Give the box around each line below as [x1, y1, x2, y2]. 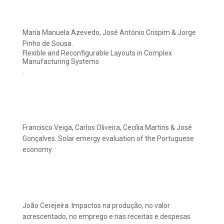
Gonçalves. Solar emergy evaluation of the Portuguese [22, 134, 194, 143]
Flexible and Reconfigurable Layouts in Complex [22, 49, 172, 57]
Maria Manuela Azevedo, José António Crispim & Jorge [22, 28, 196, 37]
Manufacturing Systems [22, 57, 99, 66]
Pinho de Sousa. [22, 39, 73, 48]
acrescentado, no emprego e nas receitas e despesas [22, 212, 190, 221]
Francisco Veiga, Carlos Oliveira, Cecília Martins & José [22, 123, 192, 132]
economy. [22, 145, 53, 154]
